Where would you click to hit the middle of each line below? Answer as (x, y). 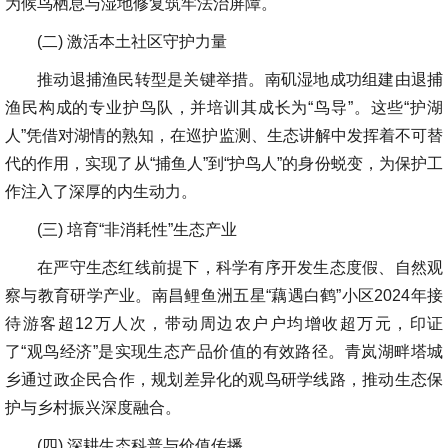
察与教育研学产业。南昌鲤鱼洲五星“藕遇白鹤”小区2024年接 (224, 296)
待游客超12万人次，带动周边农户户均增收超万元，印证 (224, 324)
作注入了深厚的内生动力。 (101, 192)
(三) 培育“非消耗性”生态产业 (137, 230)
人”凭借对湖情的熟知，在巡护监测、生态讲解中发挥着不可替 (224, 136)
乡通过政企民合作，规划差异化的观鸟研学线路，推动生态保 (224, 380)
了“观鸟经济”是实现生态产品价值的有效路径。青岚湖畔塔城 (224, 352)
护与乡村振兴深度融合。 (93, 408)
